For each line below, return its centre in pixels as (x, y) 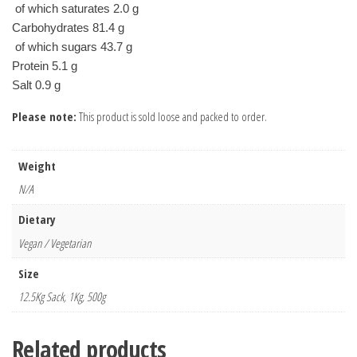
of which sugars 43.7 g (72, 47)
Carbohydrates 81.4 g (68, 28)
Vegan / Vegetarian (54, 243)
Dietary (37, 220)
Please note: (44, 117)
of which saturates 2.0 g (75, 9)
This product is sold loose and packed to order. (172, 117)
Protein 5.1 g (45, 66)
